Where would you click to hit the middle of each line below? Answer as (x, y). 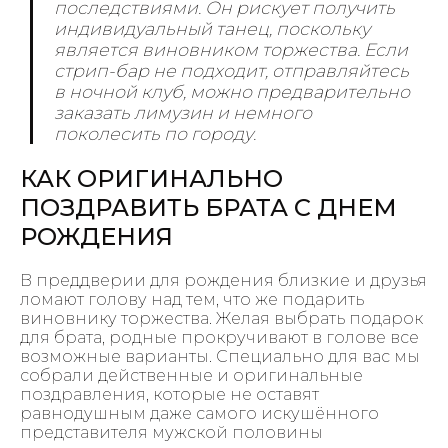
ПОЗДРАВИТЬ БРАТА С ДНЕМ (208, 208)
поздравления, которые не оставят (169, 395)
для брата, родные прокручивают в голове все (219, 338)
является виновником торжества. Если (231, 50)
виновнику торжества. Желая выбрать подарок (221, 319)
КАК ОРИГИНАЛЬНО (151, 179)
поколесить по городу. (155, 134)
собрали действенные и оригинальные (191, 376)
